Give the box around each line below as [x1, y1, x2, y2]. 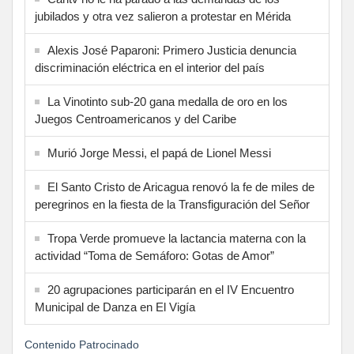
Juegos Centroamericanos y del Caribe [35, 112, 236, 126]
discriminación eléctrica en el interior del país [35, 61, 265, 75]
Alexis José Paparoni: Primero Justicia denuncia [47, 43, 296, 58]
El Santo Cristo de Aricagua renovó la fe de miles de [47, 180, 314, 194]
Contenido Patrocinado [24, 338, 139, 352]
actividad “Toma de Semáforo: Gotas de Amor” [35, 249, 274, 263]
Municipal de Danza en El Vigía [35, 300, 195, 314]
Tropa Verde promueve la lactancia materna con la [47, 232, 306, 246]
